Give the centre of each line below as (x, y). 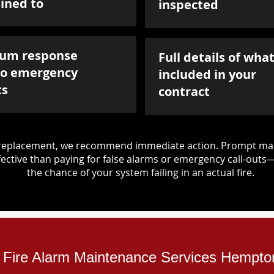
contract (184, 91)
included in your (207, 74)
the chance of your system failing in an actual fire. (140, 172)
